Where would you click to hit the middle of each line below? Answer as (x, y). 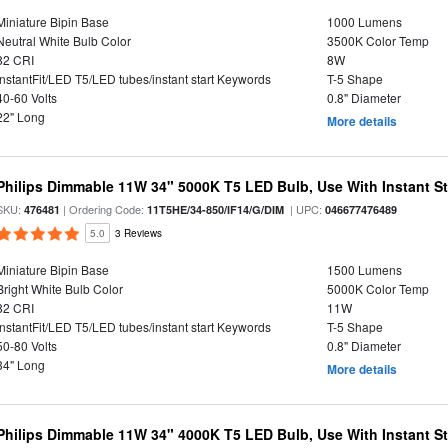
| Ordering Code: (104, 209)
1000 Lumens (364, 21)
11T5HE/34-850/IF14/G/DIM (216, 209)
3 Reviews (139, 233)
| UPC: (305, 209)
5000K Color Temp (377, 288)
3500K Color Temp (377, 40)
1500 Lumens (364, 269)
